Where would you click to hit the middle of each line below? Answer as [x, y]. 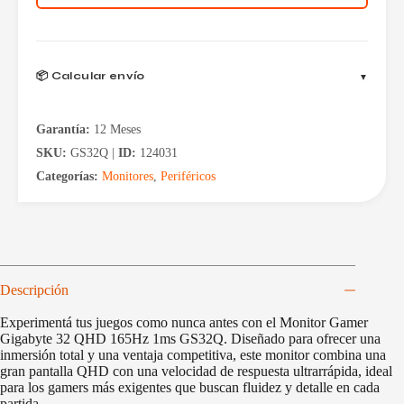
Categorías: [69, 176]
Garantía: [65, 129]
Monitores [128, 176]
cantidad [59, 39]
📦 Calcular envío [91, 76]
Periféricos [188, 176]
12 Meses [117, 129]
